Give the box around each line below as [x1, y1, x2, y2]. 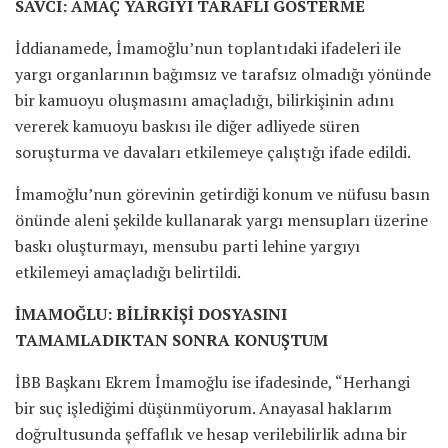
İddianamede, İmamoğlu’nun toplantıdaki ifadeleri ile [15, 36, 401, 59]
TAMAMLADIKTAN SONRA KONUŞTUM [15, 328, 332, 351]
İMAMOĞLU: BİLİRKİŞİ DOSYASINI [15, 302, 287, 325]
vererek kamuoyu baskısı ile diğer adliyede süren [15, 114, 360, 137]
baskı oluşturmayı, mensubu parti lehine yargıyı [15, 234, 360, 257]
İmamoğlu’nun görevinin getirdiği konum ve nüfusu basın [15, 182, 430, 205]
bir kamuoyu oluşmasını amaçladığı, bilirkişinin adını [15, 88, 394, 111]
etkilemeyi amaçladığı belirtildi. [15, 260, 241, 283]
